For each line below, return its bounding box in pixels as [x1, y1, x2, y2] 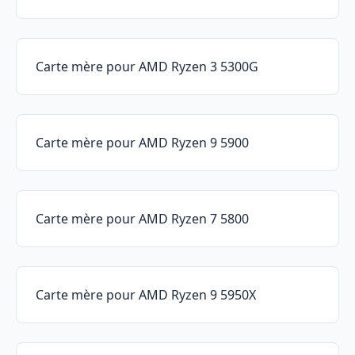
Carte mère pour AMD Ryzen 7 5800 [36, 210, 249, 228]
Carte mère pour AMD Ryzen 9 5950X [36, 286, 256, 304]
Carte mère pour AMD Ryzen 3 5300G [36, 58, 258, 76]
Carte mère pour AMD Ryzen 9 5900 [36, 134, 249, 152]
